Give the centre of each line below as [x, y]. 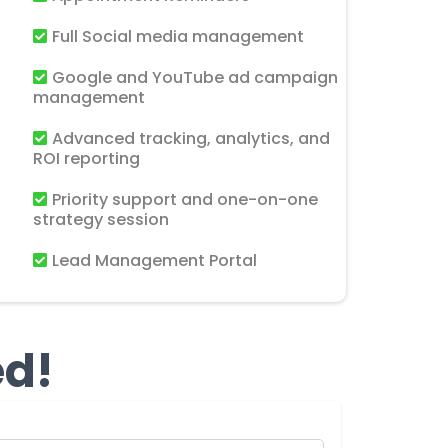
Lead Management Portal [154, 260]
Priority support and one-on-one [185, 199]
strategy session [101, 219]
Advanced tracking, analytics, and [191, 138]
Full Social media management [178, 36]
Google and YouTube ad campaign [195, 77]
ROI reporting [86, 158]
